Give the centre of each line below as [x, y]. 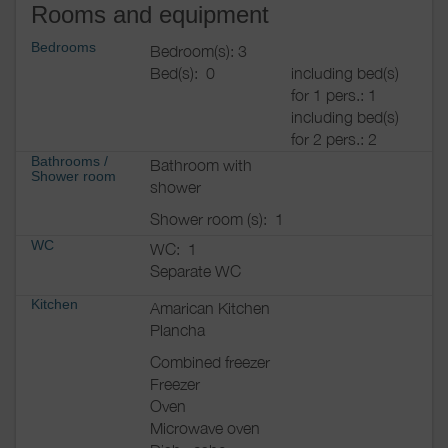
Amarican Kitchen [210, 308]
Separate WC [195, 271]
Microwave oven [205, 428]
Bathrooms [65, 160]
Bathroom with [201, 164]
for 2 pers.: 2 [334, 138]
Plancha [177, 330]
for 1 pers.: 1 [334, 94]
